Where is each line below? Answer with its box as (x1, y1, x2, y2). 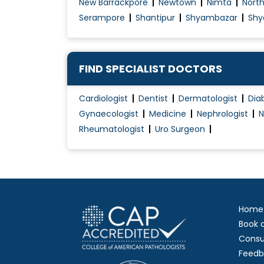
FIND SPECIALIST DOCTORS (79, 61, 222, 77)
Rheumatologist (79, 123, 144, 136)
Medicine (149, 108, 186, 120)
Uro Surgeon (155, 123, 205, 136)
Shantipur (136, 12, 175, 24)
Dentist (138, 93, 168, 105)
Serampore (79, 12, 125, 24)
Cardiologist (79, 93, 128, 105)
